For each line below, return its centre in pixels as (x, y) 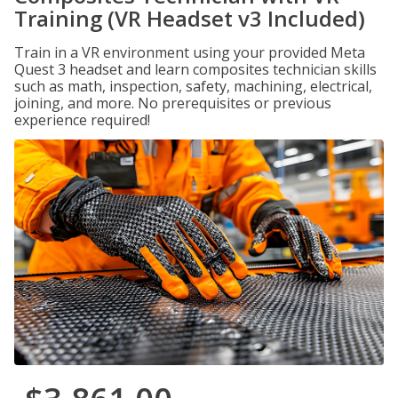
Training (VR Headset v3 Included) (190, 18)
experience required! (82, 120)
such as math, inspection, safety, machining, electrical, (193, 86)
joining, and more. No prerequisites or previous (173, 103)
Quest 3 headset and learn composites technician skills (195, 69)
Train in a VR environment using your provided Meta (190, 52)
